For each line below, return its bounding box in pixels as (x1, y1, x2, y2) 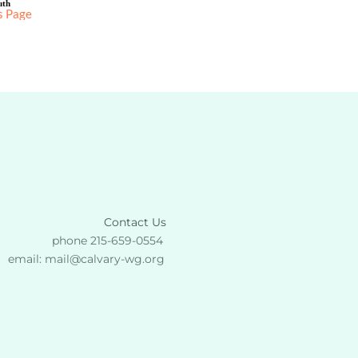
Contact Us (103, 215, 166, 230)
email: (8, 252, 46, 267)
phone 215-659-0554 (51, 233, 166, 249)
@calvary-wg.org (70, 252, 165, 267)
